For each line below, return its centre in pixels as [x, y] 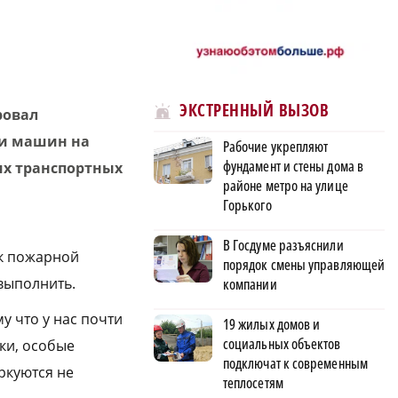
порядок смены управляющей [304, 264]
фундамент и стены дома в [293, 166]
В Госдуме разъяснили [283, 245]
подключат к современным [295, 363]
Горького [247, 205]
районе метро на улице [286, 185]
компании [250, 284]
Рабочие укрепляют [276, 146]
